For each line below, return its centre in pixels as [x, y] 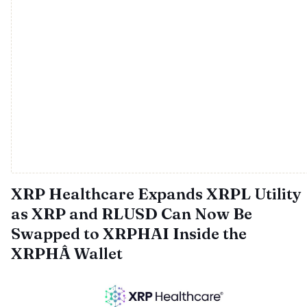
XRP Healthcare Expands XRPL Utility [156, 194]
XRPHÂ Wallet [67, 254]
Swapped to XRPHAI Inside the [129, 234]
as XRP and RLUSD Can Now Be [132, 214]
